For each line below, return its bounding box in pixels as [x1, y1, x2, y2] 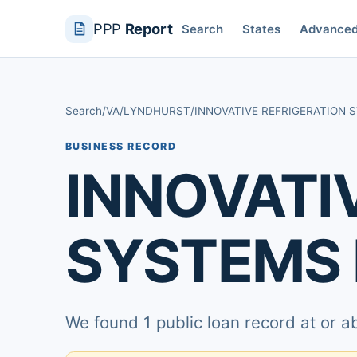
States [242, 21, 281, 37]
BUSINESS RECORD [65, 140, 177, 152]
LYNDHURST [124, 104, 190, 117]
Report [124, 20, 173, 37]
